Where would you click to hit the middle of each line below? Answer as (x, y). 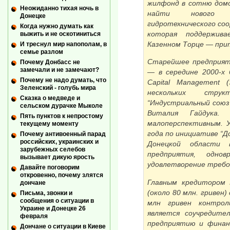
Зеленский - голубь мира (58, 88)
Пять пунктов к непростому (62, 116)
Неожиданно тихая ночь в (59, 8)
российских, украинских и (59, 142)
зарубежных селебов (53, 150)
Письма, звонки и (46, 193)
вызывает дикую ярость (57, 157)
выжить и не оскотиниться (60, 34)
